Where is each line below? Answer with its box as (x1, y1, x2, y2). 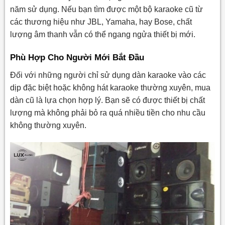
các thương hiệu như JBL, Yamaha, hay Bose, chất (10, 17, 192, 26)
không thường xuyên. (10, 121, 86, 130)
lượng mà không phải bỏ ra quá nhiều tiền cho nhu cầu (10, 108, 205, 117)
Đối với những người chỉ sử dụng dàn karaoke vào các (10, 70, 206, 79)
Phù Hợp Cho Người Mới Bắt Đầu (10, 53, 144, 63)
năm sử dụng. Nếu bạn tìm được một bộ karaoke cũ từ (10, 5, 203, 14)
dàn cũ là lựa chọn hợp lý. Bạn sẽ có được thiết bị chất (10, 95, 205, 104)
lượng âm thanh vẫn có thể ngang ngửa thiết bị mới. (10, 30, 195, 39)
